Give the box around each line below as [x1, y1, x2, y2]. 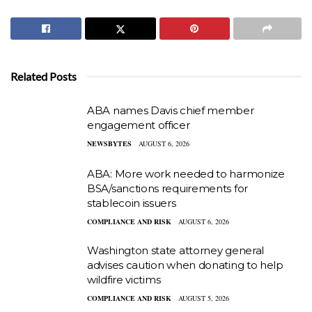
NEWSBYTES [87, 138, 132, 148]
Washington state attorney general [87, 244, 265, 258]
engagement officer [87, 118, 190, 132]
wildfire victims [87, 273, 161, 287]
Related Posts [10, 69, 77, 83]
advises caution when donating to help [87, 258, 283, 272]
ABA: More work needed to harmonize [87, 167, 285, 181]
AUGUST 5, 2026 [178, 293, 229, 304]
